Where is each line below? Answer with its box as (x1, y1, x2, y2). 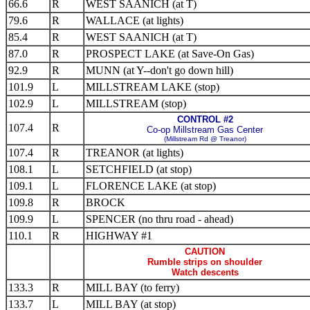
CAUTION (185, 246, 225, 257)
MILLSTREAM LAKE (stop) (86, 81, 219, 93)
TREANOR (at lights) (86, 147, 183, 158)
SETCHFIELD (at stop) (86, 163, 192, 175)
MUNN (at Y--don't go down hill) (86, 64, 233, 76)
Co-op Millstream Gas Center (147, 125, 263, 135)
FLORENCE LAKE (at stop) (86, 180, 216, 192)
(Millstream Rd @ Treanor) (163, 135, 246, 143)
